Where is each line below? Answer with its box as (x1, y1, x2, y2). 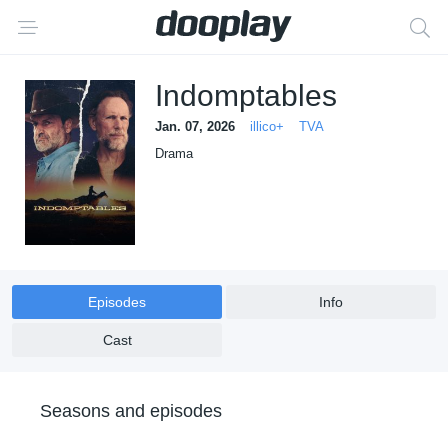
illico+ (250, 119, 284, 134)
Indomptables (155, 79, 337, 112)
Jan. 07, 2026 (155, 119, 235, 134)
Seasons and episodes (40, 401, 222, 421)
